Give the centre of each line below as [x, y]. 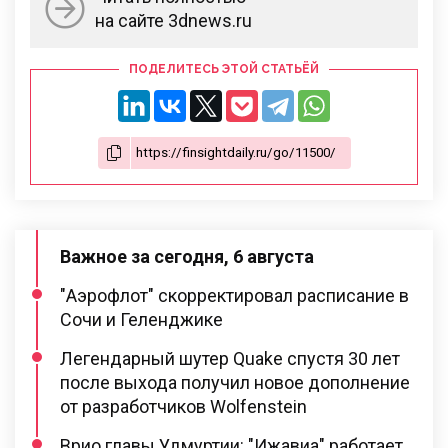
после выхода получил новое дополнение [235, 383]
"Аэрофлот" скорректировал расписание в [234, 296]
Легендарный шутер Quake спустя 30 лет [230, 359]
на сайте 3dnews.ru [173, 21]
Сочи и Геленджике [141, 320]
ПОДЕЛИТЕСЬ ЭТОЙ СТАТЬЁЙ [224, 69]
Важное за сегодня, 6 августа [187, 257]
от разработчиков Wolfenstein [183, 407]
